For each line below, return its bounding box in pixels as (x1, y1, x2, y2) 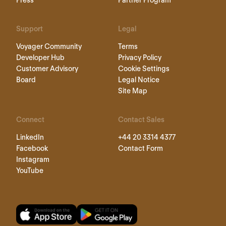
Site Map (118, 86, 147, 95)
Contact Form (118, 144, 163, 152)
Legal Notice (118, 75, 159, 84)
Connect (16, 115, 44, 124)
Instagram (16, 155, 49, 163)
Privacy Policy (118, 53, 161, 62)
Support (16, 24, 43, 33)
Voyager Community (16, 42, 82, 50)
